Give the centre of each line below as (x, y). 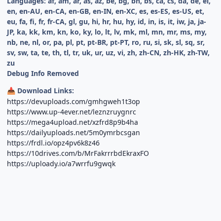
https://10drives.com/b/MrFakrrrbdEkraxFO (78, 153)
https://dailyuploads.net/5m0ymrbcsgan (74, 133)
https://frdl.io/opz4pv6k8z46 (54, 143)
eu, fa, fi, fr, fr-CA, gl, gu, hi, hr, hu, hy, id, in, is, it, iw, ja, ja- (107, 22)
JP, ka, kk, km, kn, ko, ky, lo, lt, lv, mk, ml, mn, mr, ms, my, (107, 32)
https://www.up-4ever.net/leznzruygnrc (72, 112)
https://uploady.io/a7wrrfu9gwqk (61, 164)
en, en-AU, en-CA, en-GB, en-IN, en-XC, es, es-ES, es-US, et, (106, 11)
